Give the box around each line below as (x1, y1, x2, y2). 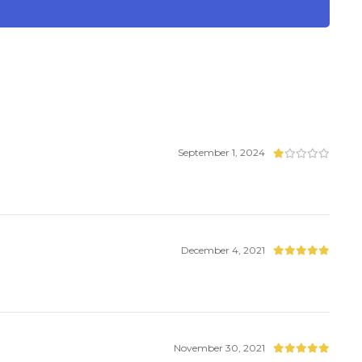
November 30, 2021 (174, 341, 266, 354)
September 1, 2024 (178, 146, 266, 159)
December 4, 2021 (181, 244, 266, 257)
